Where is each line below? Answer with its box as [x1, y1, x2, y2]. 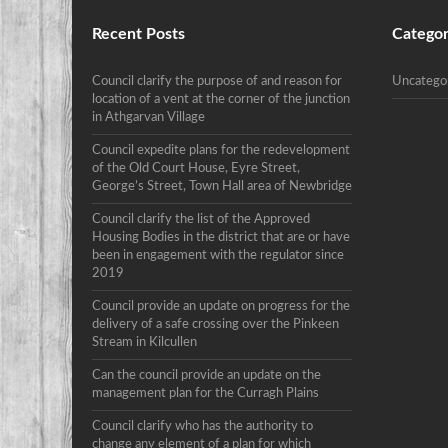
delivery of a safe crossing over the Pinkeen [92, 318, 339, 331]
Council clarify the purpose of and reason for [92, 75, 342, 88]
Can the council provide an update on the [92, 369, 321, 382]
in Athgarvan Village [92, 111, 205, 124]
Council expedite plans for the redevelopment [92, 144, 350, 157]
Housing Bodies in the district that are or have [92, 231, 350, 244]
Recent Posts [92, 26, 185, 42]
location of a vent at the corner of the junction [92, 93, 350, 106]
